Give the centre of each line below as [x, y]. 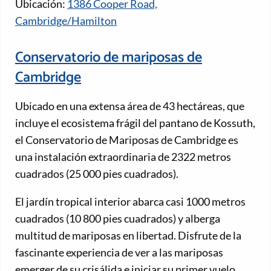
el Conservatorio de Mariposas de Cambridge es [127, 140]
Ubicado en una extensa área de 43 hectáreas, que [130, 106]
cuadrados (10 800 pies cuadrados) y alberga [118, 219]
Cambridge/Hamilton [66, 20]
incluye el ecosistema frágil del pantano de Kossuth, [135, 123]
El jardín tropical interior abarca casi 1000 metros [130, 202]
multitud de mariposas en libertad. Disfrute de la [128, 236]
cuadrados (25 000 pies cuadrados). [97, 174]
